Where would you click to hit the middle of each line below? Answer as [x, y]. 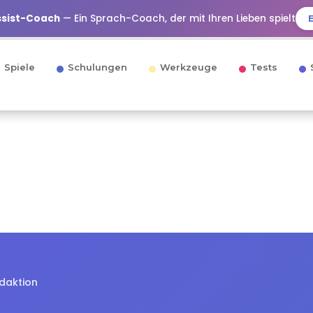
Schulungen [97, 67]
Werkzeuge [189, 67]
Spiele [20, 67]
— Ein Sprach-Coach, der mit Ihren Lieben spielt [178, 19]
